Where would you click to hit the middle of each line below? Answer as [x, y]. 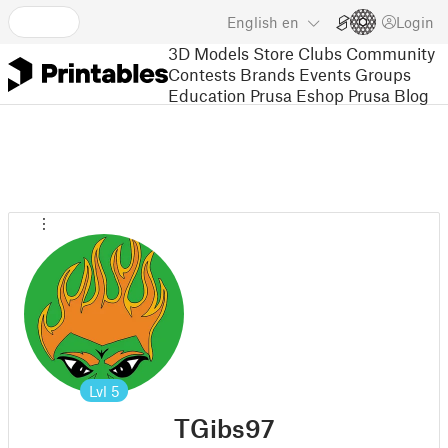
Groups [383, 73]
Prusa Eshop [297, 94]
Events [325, 73]
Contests [202, 73]
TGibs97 [224, 428]
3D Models [208, 52]
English [252, 22]
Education [207, 94]
